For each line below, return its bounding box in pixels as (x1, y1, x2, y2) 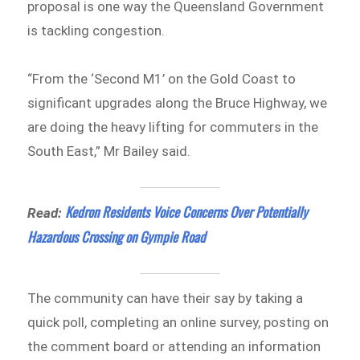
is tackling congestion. (27, 22, 169, 39)
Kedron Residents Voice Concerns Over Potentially (65, 201, 309, 222)
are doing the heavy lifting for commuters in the (27, 118, 319, 135)
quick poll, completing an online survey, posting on (27, 314, 329, 331)
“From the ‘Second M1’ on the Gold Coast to (27, 70, 297, 87)
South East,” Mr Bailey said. (27, 142, 191, 159)
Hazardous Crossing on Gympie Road (27, 226, 207, 247)
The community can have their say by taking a (27, 290, 304, 307)
